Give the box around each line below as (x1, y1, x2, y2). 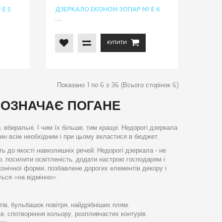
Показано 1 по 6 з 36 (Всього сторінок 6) (57, 80, 179, 89)
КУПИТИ (107, 40, 127, 46)
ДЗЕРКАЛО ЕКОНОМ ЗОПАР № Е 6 (55, 5, 160, 12)
